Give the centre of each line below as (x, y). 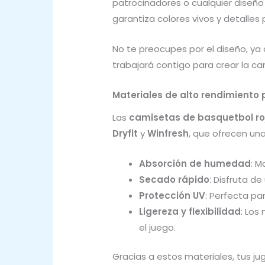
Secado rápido (174, 179)
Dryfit (125, 133)
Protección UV (172, 195)
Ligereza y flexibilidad (190, 211)
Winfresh (168, 133)
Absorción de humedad (195, 163)
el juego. (157, 227)
